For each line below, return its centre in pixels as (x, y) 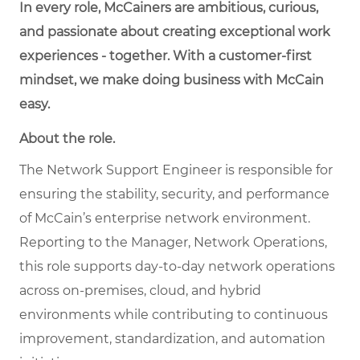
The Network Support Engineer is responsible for (176, 170)
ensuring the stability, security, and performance (174, 194)
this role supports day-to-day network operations (177, 267)
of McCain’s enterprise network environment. (165, 219)
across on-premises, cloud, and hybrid (140, 291)
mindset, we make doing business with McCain (172, 80)
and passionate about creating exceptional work (175, 32)
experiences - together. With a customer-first (166, 56)
